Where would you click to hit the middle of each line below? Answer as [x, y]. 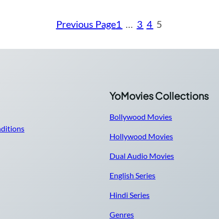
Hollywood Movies [141, 136]
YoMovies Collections [159, 95]
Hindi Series [130, 195]
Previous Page [86, 24]
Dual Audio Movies [142, 155]
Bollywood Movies [141, 116]
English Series [132, 175]
